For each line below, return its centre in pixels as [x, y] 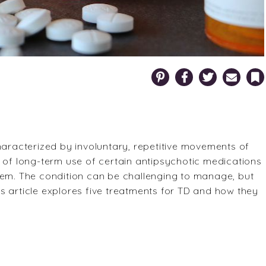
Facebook [188, 72]
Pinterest [163, 72]
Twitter [207, 72]
